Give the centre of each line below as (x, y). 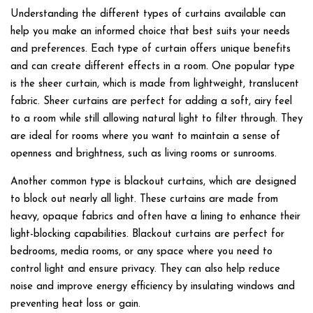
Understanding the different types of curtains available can (148, 14)
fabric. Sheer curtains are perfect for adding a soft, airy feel (151, 101)
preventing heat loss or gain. (75, 304)
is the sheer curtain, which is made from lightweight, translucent (155, 84)
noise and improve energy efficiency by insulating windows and (153, 286)
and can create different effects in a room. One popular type (153, 66)
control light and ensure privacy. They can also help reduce (145, 269)
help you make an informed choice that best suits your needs (150, 31)
